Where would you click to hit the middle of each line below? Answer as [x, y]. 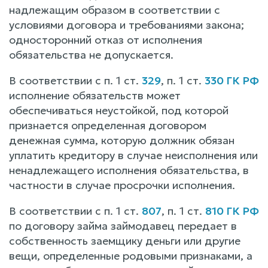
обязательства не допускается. [91, 54]
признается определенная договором [108, 125]
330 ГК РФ [232, 80]
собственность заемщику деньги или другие [125, 240]
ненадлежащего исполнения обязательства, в [129, 170]
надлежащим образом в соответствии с [115, 10]
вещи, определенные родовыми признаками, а [131, 255]
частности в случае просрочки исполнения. [122, 185]
